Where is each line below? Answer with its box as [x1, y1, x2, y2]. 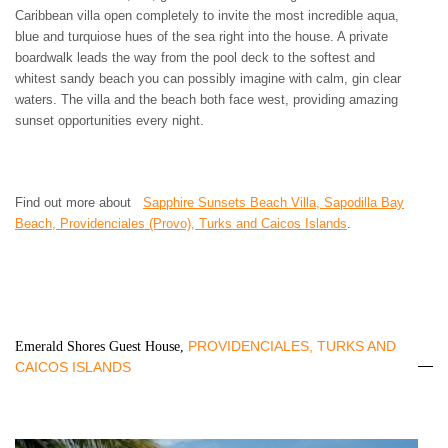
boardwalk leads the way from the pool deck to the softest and [15, 49, 375, 65]
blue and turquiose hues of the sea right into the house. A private [15, 28, 388, 44]
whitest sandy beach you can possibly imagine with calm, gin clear [15, 70, 401, 86]
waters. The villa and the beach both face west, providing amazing [15, 91, 398, 107]
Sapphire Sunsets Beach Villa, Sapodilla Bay [143, 194, 404, 210]
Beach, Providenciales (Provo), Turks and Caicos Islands [15, 215, 347, 231]
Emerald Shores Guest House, [15, 338, 188, 354]
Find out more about [15, 194, 143, 210]
